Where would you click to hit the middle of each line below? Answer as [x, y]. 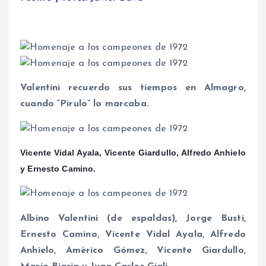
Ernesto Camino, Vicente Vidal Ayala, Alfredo [133, 234]
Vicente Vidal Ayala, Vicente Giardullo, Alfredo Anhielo [133, 152]
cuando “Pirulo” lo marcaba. [85, 104]
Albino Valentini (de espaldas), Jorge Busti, [133, 218]
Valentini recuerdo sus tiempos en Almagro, [133, 88]
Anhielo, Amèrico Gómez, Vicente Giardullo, [133, 250]
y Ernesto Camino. [58, 168]
